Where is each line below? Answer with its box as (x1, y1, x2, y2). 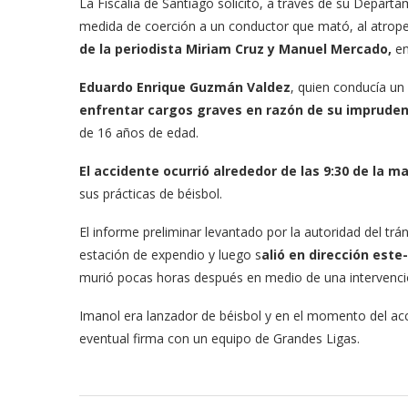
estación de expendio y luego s (79, 246, 261, 263)
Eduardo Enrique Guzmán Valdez (79, 78, 291, 96)
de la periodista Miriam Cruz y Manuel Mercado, (79, 40, 392, 57)
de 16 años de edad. (79, 124, 199, 141)
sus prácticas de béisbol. (79, 185, 222, 202)
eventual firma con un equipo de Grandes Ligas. (79, 330, 360, 347)
